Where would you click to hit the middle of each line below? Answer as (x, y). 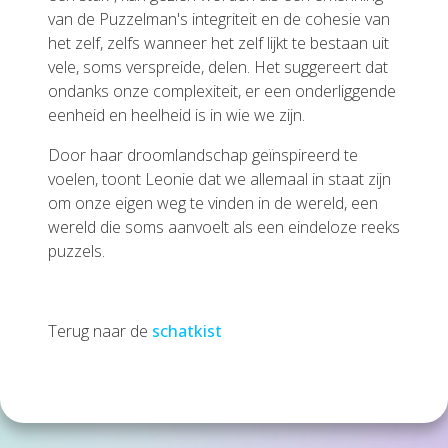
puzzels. (76, 251)
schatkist (187, 331)
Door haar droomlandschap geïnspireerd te (203, 155)
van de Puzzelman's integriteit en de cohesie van (219, 19)
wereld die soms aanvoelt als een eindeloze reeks (224, 227)
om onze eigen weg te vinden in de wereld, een (213, 203)
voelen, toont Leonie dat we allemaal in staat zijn (219, 179)
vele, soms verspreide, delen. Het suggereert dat (218, 67)
